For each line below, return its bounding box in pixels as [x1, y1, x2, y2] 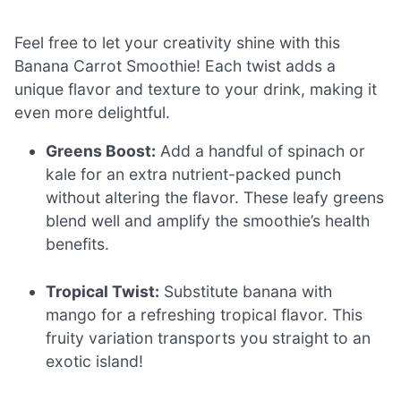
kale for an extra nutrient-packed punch [46, 165, 342, 184]
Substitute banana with [159, 281, 333, 301]
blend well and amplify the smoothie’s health [46, 211, 371, 231]
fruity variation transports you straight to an [46, 328, 371, 347]
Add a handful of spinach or [156, 141, 366, 161]
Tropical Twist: [46, 281, 160, 301]
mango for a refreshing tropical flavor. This [46, 304, 363, 324]
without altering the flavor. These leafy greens [46, 188, 385, 208]
